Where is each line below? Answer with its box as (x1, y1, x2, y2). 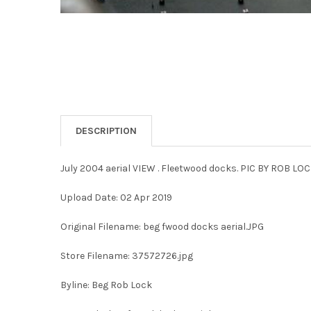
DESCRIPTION (75, 124, 137, 137)
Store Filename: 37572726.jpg (60, 249, 193, 262)
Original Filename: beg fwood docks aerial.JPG (60, 220, 264, 233)
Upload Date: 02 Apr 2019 (60, 191, 172, 203)
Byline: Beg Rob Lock (60, 278, 152, 291)
